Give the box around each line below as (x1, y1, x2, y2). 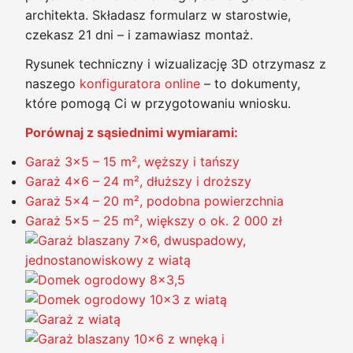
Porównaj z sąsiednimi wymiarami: (25, 124, 238, 140)
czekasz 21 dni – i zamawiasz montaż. (25, 26, 253, 43)
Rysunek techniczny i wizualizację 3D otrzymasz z (25, 55, 326, 72)
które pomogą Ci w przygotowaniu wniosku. (25, 95, 291, 111)
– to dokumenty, (200, 75, 300, 91)
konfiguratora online (80, 75, 200, 91)
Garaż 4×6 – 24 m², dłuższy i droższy (25, 173, 251, 189)
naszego (25, 75, 80, 91)
